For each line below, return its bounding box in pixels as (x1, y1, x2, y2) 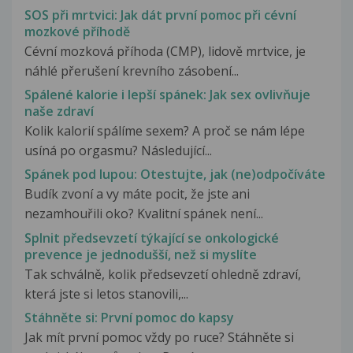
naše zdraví (24, 102, 94, 121)
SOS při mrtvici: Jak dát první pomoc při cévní (24, 6, 296, 24)
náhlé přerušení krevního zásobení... (24, 61, 239, 80)
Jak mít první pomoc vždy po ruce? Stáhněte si (24, 328, 294, 346)
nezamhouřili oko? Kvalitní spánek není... (24, 205, 263, 223)
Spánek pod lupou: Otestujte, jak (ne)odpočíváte (24, 165, 325, 184)
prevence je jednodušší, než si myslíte (24, 245, 257, 263)
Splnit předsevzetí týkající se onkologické (24, 229, 279, 247)
